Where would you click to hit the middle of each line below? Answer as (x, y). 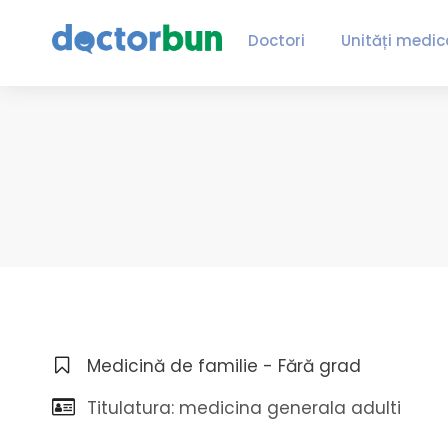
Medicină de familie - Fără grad (224, 366)
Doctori (276, 40)
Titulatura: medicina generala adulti (244, 408)
